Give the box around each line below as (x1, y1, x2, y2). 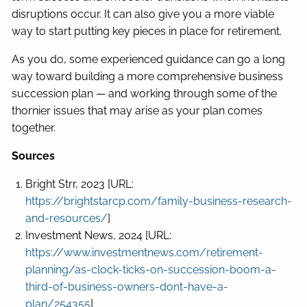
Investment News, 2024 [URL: (25, 229, 172, 243)
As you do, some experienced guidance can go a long (12, 53, 286, 66)
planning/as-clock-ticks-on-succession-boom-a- (25, 263, 277, 277)
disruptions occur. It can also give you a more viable (12, 8, 275, 21)
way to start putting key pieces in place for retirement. (12, 25, 282, 38)
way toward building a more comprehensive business (12, 70, 284, 84)
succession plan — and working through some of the (12, 87, 278, 101)
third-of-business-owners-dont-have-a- (25, 280, 229, 294)
